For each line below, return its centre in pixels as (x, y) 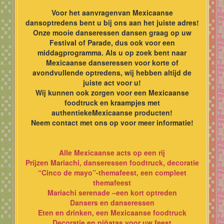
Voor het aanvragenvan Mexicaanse (112, 12)
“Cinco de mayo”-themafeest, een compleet (112, 172)
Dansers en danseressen (112, 202)
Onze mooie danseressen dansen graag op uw (112, 32)
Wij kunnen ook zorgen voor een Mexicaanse (112, 92)
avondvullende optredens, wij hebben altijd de (112, 72)
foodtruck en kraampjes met (112, 102)
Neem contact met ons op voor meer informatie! (112, 122)
